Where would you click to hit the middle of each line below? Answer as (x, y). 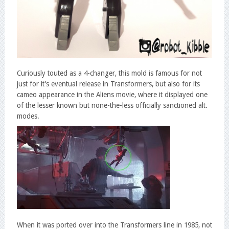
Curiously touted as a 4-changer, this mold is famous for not (109, 73)
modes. (28, 116)
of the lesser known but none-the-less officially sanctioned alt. (112, 106)
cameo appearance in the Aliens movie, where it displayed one (112, 95)
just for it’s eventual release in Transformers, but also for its (108, 84)
